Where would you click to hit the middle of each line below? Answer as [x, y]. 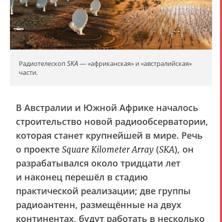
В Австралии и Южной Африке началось [107, 108]
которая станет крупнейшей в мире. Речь [109, 135]
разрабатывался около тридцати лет [98, 163]
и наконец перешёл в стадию [82, 177]
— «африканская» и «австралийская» [135, 63]
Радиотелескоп [43, 63]
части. [28, 72]
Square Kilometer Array [108, 150]
